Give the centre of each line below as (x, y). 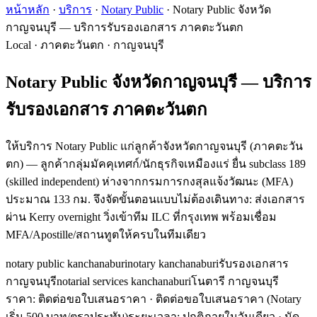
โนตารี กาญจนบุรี (235, 281)
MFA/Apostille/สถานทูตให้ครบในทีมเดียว (106, 234)
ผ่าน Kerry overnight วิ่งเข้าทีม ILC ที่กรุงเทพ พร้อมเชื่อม (141, 217)
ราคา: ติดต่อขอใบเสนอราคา (76, 299)
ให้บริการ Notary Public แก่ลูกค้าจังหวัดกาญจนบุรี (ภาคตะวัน (154, 146)
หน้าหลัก (28, 9)
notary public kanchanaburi (67, 263)
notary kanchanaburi (173, 263)
